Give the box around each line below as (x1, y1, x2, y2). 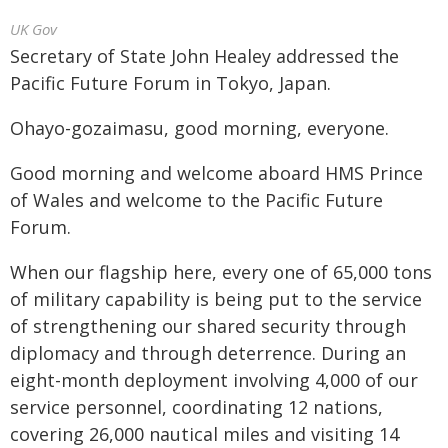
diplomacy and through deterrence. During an (10, 341, 406, 365)
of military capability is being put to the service (10, 287, 422, 311)
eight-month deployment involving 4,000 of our (10, 368, 418, 392)
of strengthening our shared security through (10, 314, 406, 338)
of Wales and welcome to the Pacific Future (10, 188, 383, 212)
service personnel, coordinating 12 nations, (10, 395, 383, 419)
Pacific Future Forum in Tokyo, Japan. (10, 71, 331, 95)
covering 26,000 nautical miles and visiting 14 (10, 422, 399, 446)
